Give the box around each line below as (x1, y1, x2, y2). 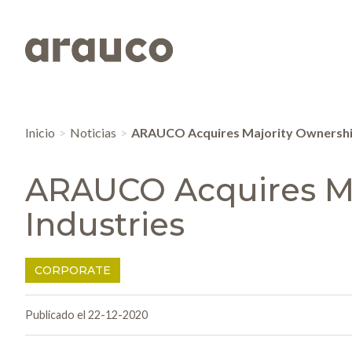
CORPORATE (35, 263, 111, 278)
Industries (25, 205, 185, 244)
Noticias (70, 125, 116, 141)
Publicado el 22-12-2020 (25, 308, 148, 322)
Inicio (25, 125, 55, 141)
